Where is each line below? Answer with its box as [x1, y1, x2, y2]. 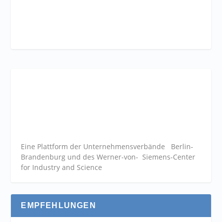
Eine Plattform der [21, 141, 84, 151]
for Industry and [21, 162, 77, 172]
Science [77, 162, 103, 172]
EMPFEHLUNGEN [21, 201, 96, 210]
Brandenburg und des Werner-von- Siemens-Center [21, 152, 196, 162]
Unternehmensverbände [83, 141, 166, 151]
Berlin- [165, 141, 194, 151]
